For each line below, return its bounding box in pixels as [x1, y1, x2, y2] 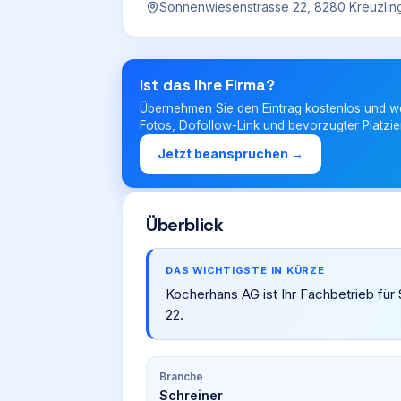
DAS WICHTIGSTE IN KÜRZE [166, 264, 325, 277]
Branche [159, 370, 203, 383]
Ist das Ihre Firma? [140, 75, 275, 95]
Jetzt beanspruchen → [158, 146, 303, 161]
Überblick [146, 213, 224, 236]
